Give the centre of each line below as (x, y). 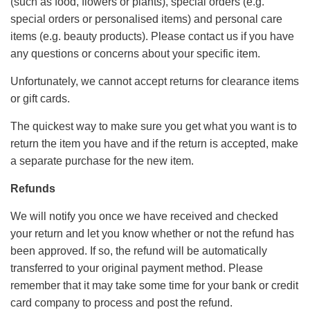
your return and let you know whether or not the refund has (152, 234)
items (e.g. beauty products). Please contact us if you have (152, 36)
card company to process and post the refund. (121, 303)
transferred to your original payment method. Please (137, 268)
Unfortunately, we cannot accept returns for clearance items (155, 81)
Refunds (33, 189)
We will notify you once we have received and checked (144, 216)
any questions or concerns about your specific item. (135, 54)
